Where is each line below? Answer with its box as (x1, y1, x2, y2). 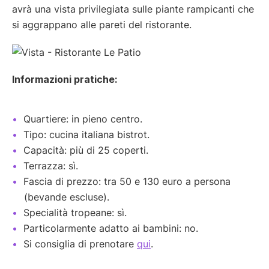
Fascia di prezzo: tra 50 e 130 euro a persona (23, 175, 231, 188)
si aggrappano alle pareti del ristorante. (12, 19, 192, 31)
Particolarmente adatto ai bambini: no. (23, 222, 198, 235)
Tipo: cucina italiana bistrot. (23, 128, 150, 141)
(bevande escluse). (24, 191, 109, 204)
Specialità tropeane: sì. (23, 207, 127, 219)
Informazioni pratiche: (12, 73, 118, 86)
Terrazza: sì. (23, 160, 78, 172)
